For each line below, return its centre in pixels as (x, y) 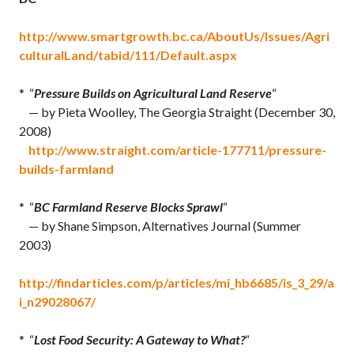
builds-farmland (66, 169)
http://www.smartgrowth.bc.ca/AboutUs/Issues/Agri (174, 36)
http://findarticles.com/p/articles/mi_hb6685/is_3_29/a (177, 282)
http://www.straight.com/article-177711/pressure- (177, 150)
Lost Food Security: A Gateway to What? (139, 339)
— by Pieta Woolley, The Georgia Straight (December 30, (177, 112)
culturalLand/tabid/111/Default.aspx (128, 55)
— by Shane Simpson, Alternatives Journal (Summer (160, 226)
